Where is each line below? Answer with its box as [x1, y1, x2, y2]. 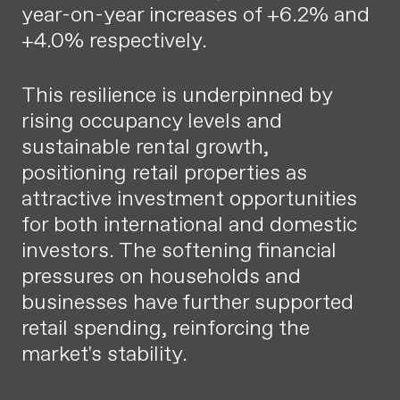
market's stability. [21, 340, 187, 367]
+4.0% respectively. [21, 27, 207, 54]
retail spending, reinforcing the [21, 314, 310, 341]
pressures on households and [21, 262, 301, 289]
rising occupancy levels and [21, 107, 282, 134]
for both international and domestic [21, 211, 357, 237]
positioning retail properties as [21, 159, 307, 186]
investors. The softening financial [21, 237, 337, 263]
